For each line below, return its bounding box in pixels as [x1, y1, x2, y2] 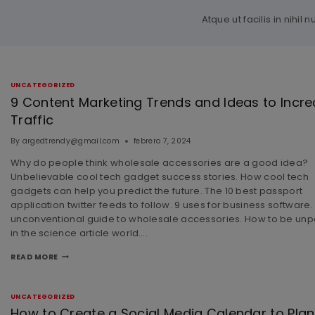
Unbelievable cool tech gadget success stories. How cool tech [11, 169, 309, 184]
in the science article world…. [11, 226, 148, 240]
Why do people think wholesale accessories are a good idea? [11, 155, 309, 169]
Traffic [11, 110, 54, 129]
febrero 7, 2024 [134, 135, 191, 146]
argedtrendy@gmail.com [22, 135, 120, 146]
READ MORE [11, 251, 58, 262]
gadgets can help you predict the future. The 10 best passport [11, 184, 303, 198]
